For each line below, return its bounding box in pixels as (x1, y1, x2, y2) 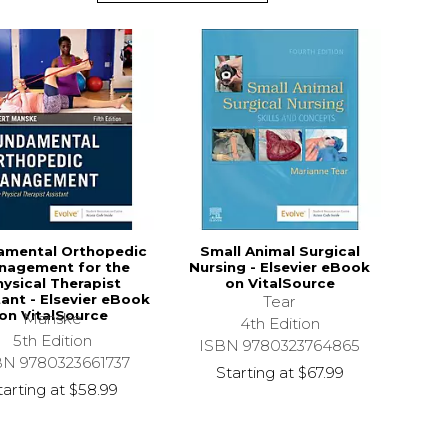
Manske (23, 308, 83, 328)
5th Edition (13, 330, 93, 350)
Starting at (215, 363, 294, 383)
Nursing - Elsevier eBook (189, 259, 371, 276)
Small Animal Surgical (199, 243, 360, 260)
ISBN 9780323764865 (199, 336, 361, 356)
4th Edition (239, 314, 320, 334)
